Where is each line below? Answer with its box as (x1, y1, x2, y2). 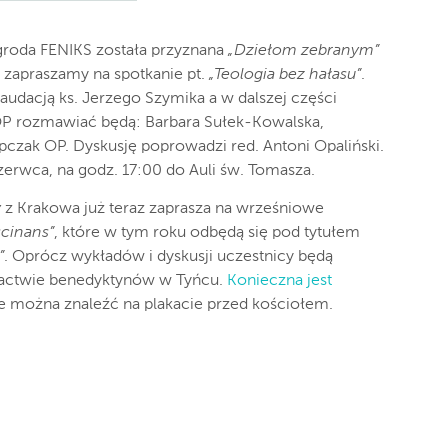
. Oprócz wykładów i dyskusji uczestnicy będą (4, 249, 333, 266)
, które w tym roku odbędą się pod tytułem (54, 225, 360, 242)
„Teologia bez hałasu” (209, 67, 361, 84)
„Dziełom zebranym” (228, 43, 379, 60)
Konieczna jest (227, 273, 332, 290)
